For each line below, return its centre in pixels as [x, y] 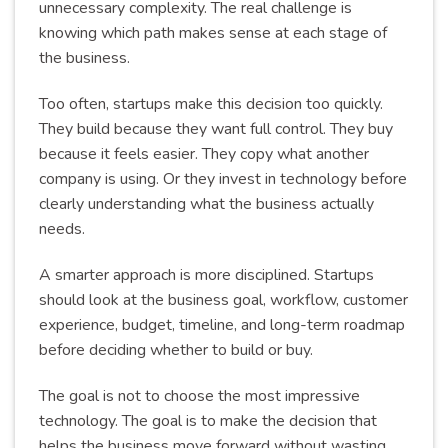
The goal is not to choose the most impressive [199, 395]
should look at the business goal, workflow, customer [223, 299]
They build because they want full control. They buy [216, 128]
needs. [62, 228]
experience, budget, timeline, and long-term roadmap [222, 324]
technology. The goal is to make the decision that [208, 420]
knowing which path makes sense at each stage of [213, 33]
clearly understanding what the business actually [206, 203]
